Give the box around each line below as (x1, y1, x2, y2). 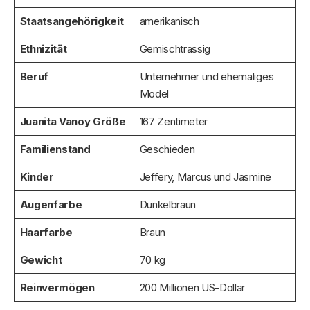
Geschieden (139, 142, 195, 156)
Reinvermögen (19, 280, 95, 294)
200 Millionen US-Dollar (139, 280, 246, 294)
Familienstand (19, 142, 91, 156)
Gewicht (19, 253, 62, 266)
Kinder (19, 170, 54, 183)
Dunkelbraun (139, 197, 197, 211)
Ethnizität (19, 42, 67, 55)
